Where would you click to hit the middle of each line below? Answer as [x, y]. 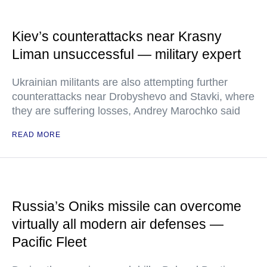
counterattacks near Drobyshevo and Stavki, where [133, 97]
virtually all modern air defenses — [118, 224]
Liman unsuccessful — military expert [126, 54]
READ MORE [36, 135]
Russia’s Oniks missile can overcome [127, 206]
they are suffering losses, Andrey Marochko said [126, 111]
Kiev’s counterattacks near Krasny [117, 36]
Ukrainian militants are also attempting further [120, 82]
